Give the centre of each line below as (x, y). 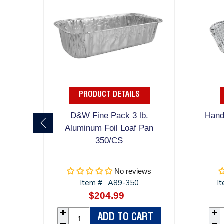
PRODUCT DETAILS (109, 96)
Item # (92, 183)
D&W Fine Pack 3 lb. (109, 116)
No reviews (133, 171)
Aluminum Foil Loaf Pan (109, 128)
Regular (127, 196)
